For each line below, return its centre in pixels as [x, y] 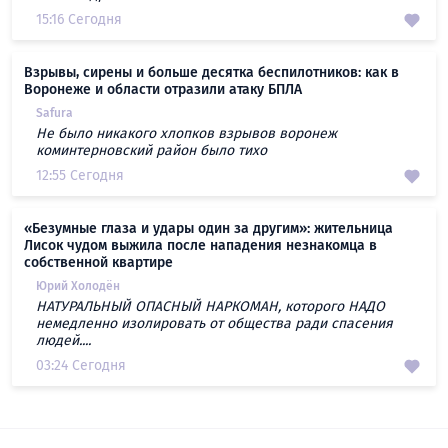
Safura [54, 113]
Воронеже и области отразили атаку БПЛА [163, 90]
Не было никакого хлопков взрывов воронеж [186, 134]
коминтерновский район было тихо [151, 151]
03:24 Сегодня [81, 366]
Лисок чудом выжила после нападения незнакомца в [200, 246]
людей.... [63, 341]
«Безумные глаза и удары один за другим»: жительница [208, 229]
